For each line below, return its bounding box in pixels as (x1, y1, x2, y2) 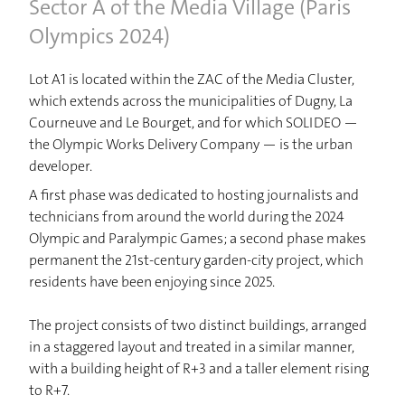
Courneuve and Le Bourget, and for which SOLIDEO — (29, 113, 358, 132)
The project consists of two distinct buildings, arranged (29, 316, 367, 334)
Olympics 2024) (29, 22, 170, 51)
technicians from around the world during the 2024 (29, 207, 344, 226)
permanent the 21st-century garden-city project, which (29, 250, 363, 269)
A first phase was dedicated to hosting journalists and (29, 185, 359, 204)
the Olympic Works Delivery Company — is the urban (29, 135, 353, 154)
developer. (29, 156, 92, 175)
